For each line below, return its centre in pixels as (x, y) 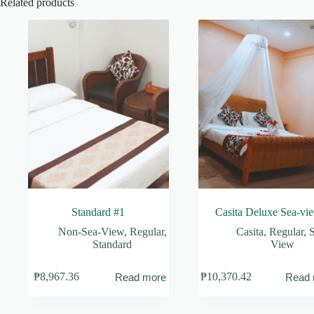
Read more (140, 277)
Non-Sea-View (91, 231)
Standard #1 (98, 212)
